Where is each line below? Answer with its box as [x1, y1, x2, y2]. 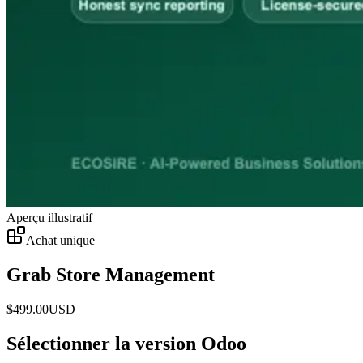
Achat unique [26, 233, 95, 247]
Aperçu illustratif [6, 210, 92, 224]
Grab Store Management [6, 263, 215, 285]
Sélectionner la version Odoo [6, 332, 246, 354]
